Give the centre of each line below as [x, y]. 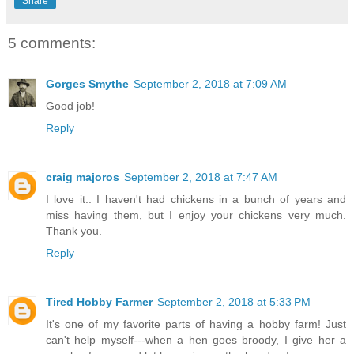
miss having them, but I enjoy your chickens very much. [196, 215]
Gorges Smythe [87, 84]
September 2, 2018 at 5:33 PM [234, 302]
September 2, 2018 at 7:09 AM [210, 84]
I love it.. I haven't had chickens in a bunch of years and [196, 200]
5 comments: [52, 43]
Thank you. [74, 231]
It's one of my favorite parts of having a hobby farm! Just [196, 324]
